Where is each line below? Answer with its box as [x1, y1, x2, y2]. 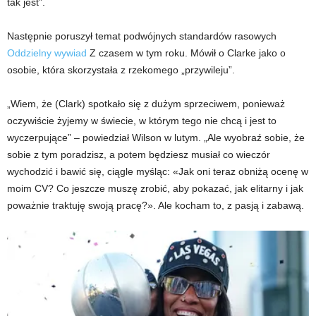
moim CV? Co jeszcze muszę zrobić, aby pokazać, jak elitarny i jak [7, 183, 303, 195]
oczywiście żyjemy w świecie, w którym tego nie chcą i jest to [7, 115, 276, 127]
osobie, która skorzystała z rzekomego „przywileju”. [7, 64, 235, 76]
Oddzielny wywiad [7, 47, 87, 59]
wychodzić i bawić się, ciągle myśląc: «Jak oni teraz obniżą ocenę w [7, 166, 308, 178]
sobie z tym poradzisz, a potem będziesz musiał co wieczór [7, 149, 270, 161]
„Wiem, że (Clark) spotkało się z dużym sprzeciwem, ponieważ [7, 98, 285, 110]
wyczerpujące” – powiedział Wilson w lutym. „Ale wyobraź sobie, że [7, 132, 305, 144]
